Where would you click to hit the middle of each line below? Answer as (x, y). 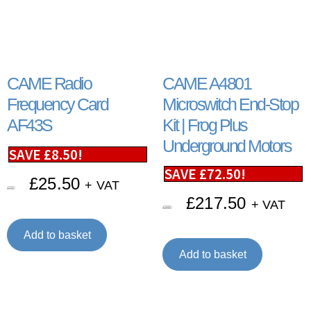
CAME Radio (49, 84)
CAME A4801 (207, 84)
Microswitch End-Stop (230, 104)
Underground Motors (227, 146)
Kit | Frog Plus (205, 125)
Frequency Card (57, 104)
